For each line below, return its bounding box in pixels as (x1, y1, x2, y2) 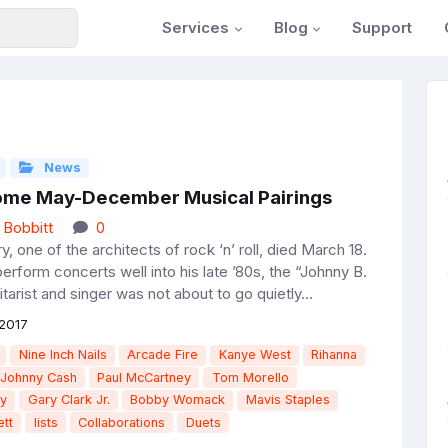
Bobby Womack (130, 392, 226, 408)
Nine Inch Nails (18, 347, 107, 363)
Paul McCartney (97, 369, 192, 385)
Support (352, 18, 413, 37)
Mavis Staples (245, 392, 330, 408)
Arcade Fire (127, 347, 199, 363)
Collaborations (78, 414, 166, 430)
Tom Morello (211, 369, 289, 385)
